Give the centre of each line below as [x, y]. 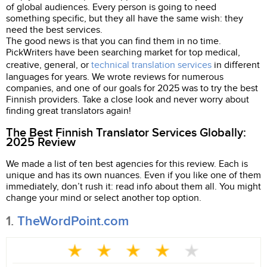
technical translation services [151, 65]
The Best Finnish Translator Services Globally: [126, 133]
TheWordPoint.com [73, 221]
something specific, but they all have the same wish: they [125, 18]
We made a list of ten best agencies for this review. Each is [127, 164]
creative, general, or [49, 65]
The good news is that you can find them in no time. [114, 41]
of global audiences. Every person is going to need [111, 7]
